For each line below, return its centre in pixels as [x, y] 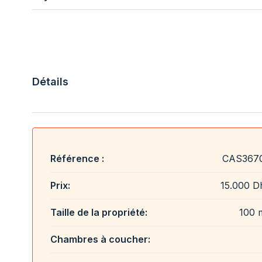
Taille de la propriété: [99, 212]
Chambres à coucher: [100, 239]
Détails [50, 81]
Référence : [77, 158]
